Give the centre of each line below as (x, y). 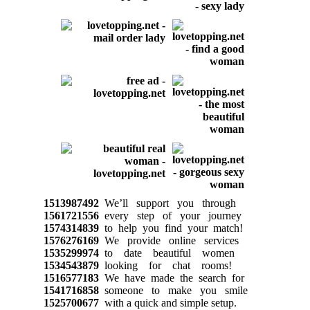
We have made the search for (171, 277)
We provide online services (168, 240)
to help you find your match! (171, 228)
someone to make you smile (173, 290)
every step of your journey (170, 215)
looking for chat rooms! (165, 265)
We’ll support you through (167, 203)
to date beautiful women (166, 253)
